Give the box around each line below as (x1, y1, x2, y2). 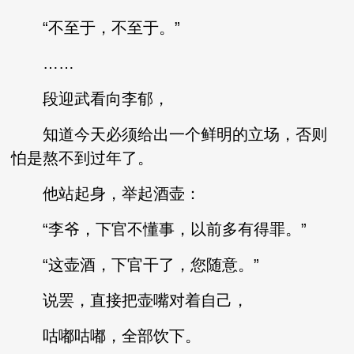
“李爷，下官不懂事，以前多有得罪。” (11, 220, 307, 238)
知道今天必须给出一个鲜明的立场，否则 (11, 126, 328, 143)
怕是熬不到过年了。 (11, 149, 154, 167)
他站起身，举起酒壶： (11, 185, 201, 202)
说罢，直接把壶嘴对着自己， (11, 292, 249, 309)
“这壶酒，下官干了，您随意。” (11, 256, 260, 273)
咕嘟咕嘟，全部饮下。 (11, 327, 201, 345)
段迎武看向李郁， (11, 90, 170, 107)
